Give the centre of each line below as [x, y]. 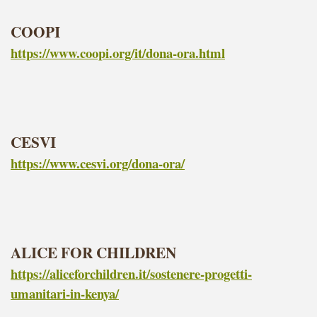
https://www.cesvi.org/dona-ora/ [98, 163]
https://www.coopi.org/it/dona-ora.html [118, 53]
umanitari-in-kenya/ [65, 293]
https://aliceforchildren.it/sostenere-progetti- [131, 273]
